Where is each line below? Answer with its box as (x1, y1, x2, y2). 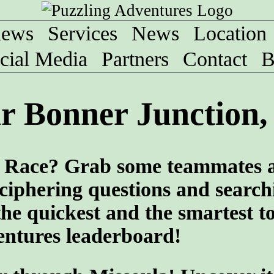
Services (48, 22, 117, 45)
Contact (183, 48, 247, 70)
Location (193, 22, 267, 45)
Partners (102, 48, 169, 70)
